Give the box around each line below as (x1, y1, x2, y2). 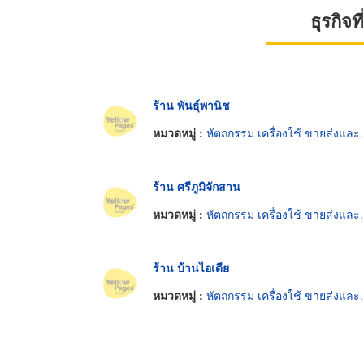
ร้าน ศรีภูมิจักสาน (153, 178, 240, 195)
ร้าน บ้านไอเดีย (153, 259, 229, 276)
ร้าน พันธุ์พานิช (153, 97, 230, 114)
